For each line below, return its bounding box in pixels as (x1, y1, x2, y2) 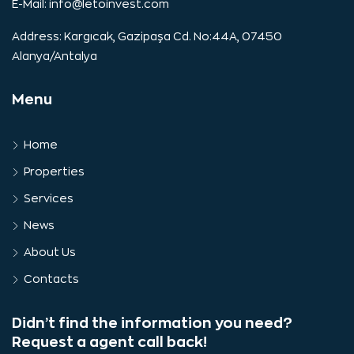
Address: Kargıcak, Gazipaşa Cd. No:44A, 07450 (12, 30, 282, 42)
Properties (24, 165, 85, 177)
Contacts (24, 273, 79, 284)
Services (24, 192, 73, 204)
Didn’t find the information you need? (12, 315, 292, 330)
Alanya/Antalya (12, 50, 97, 62)
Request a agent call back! (12, 334, 207, 349)
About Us (24, 246, 76, 258)
